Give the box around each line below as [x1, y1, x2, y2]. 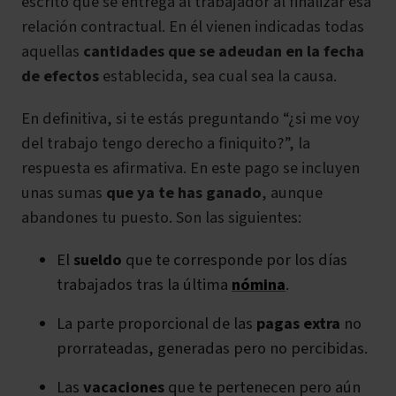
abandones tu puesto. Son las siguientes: [21, 206, 301, 230]
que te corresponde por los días [122, 248, 347, 272]
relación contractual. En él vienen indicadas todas [21, 15, 364, 39]
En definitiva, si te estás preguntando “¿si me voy [21, 107, 360, 131]
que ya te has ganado [103, 181, 262, 205]
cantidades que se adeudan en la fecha [83, 40, 364, 64]
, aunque [262, 181, 323, 205]
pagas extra [256, 312, 340, 336]
